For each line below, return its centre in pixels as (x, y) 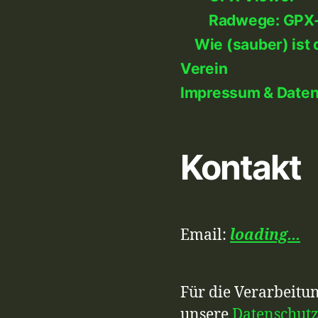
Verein (204, 68)
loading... (265, 235)
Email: (205, 235)
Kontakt (241, 167)
